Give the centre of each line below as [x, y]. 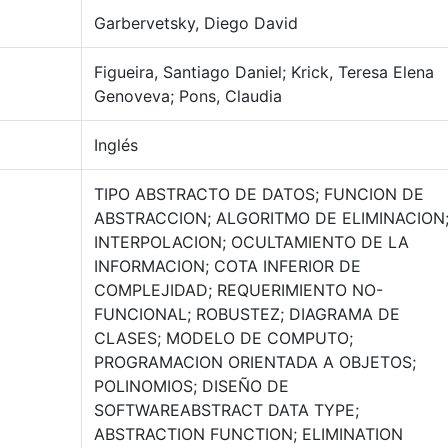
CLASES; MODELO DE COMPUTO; [223, 338]
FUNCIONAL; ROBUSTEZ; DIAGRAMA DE [247, 314]
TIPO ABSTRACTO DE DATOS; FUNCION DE [259, 194]
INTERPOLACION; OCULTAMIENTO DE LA [251, 242]
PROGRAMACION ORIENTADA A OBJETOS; [255, 362]
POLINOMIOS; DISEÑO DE [191, 386]
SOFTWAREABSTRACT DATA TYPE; [226, 410]
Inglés [116, 145]
